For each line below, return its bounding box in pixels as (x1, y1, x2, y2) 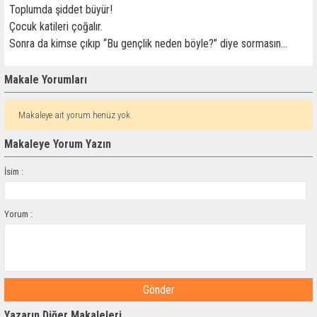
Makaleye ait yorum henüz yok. (18, 110, 132, 120)
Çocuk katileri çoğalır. (9, 20, 103, 33)
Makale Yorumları (4, 73, 87, 86)
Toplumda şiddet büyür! (9, 3, 115, 16)
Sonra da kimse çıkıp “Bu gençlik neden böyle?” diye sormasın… (9, 37, 287, 50)
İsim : (4, 166, 23, 177)
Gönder (142, 283, 175, 297)
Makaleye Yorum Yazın (4, 137, 111, 151)
